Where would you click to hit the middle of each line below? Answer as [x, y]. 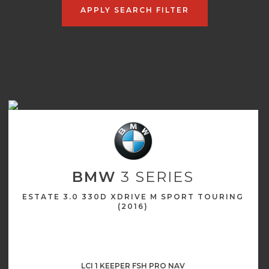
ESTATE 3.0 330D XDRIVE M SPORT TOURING [133, 197]
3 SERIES [155, 177]
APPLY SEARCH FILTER [134, 10]
